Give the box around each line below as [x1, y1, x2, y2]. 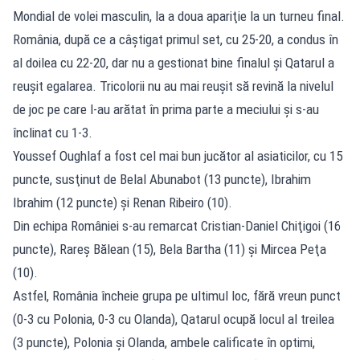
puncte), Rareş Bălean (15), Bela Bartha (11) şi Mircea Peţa [13, 240, 326, 257]
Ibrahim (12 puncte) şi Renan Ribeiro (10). [13, 194, 232, 211]
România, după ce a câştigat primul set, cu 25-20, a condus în [13, 31, 338, 47]
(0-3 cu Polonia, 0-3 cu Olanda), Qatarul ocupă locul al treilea [13, 310, 334, 327]
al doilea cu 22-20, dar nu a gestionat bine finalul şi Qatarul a [13, 54, 334, 71]
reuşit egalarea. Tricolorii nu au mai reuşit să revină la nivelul [13, 77, 333, 94]
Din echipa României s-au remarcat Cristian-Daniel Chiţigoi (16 [13, 217, 341, 234]
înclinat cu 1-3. [13, 124, 92, 141]
